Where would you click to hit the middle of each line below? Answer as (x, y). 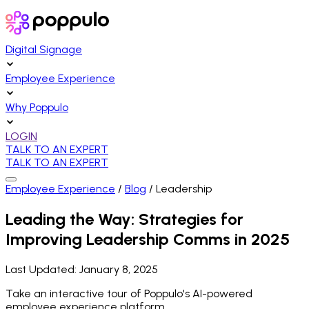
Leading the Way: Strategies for (124, 219)
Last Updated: (42, 269)
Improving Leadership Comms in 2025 (148, 239)
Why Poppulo (37, 107)
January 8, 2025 (119, 269)
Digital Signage (44, 49)
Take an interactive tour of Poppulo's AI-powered (129, 293)
